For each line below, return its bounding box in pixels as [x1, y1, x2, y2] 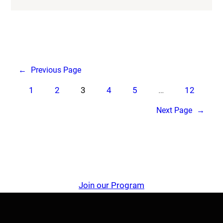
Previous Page [31, 65, 82, 75]
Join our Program [79, 180, 144, 191]
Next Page [156, 106, 192, 115]
